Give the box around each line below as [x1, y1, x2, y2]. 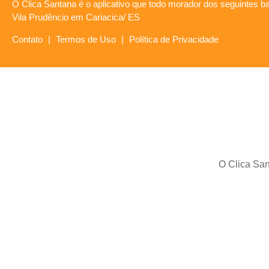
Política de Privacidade [129, 34, 219, 45]
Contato [12, 34, 43, 45]
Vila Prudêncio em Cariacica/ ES [12, 12, 140, 23]
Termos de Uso [56, 34, 116, 45]
